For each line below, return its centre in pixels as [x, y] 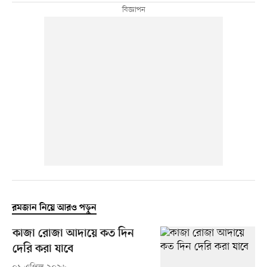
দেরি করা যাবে [43, 250]
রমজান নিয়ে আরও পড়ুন [54, 208]
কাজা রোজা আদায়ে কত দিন [73, 234]
